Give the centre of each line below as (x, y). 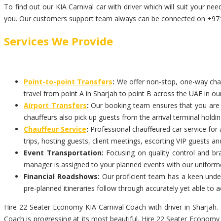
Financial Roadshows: (62, 177)
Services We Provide (58, 41)
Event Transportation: (64, 153)
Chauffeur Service (55, 129)
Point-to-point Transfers (68, 82)
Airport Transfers (55, 106)
